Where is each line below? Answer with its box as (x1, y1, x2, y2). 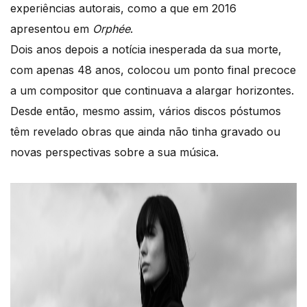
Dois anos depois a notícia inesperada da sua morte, (10, 42, 282, 56)
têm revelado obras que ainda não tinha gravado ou (10, 124, 280, 138)
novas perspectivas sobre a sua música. (10, 145, 219, 159)
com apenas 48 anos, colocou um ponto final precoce (10, 62, 296, 77)
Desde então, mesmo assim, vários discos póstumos (10, 103, 281, 118)
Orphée (93, 21, 130, 36)
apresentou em (10, 21, 93, 36)
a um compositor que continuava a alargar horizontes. (10, 83, 294, 97)
